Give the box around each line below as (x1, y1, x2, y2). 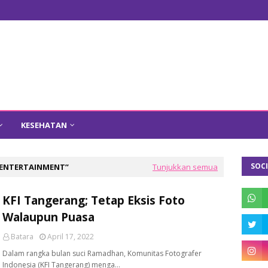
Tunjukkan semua (153, 162, 218, 172)
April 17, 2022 (47, 232, 94, 242)
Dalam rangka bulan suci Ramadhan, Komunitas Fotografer (2, 248, 202, 258)
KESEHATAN (21, 120, 67, 130)
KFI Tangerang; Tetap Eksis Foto (2, 193, 185, 208)
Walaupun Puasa (2, 209, 95, 225)
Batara (11, 232, 33, 242)
